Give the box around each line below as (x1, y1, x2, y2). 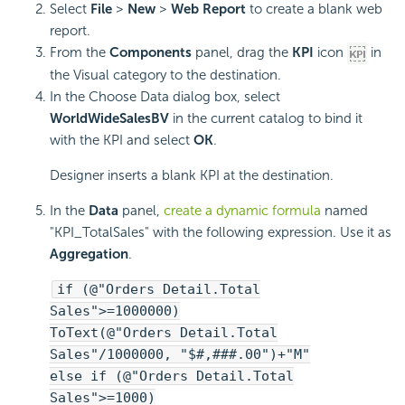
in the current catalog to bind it (169, 110, 363, 127)
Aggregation (50, 246, 128, 263)
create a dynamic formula (164, 202, 321, 220)
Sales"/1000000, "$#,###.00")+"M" (50, 346, 310, 363)
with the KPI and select (50, 132, 193, 149)
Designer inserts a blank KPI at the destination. (50, 167, 334, 184)
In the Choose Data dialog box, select (50, 89, 280, 106)
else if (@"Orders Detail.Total (50, 368, 294, 385)
